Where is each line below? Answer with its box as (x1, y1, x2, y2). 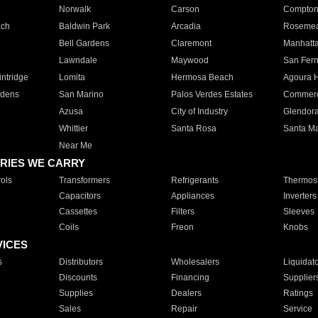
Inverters (283, 191, 317, 201)
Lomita (58, 72, 85, 82)
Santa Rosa (170, 124, 216, 133)
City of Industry (170, 106, 228, 116)
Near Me (58, 141, 92, 150)
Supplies (58, 288, 93, 298)
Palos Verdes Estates (170, 89, 253, 99)
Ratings (283, 288, 313, 298)
